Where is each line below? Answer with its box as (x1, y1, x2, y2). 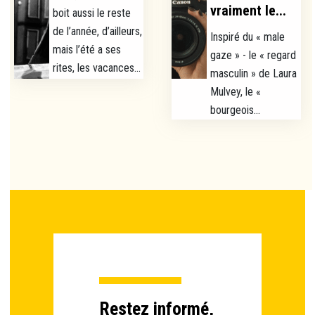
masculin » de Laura (210, 67, 297, 81)
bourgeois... (210, 103, 261, 117)
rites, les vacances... (53, 61, 141, 75)
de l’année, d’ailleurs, (53, 25, 143, 39)
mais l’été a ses (53, 43, 122, 57)
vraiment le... (210, 2, 287, 20)
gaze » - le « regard (210, 49, 297, 63)
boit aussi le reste (53, 6, 131, 20)
